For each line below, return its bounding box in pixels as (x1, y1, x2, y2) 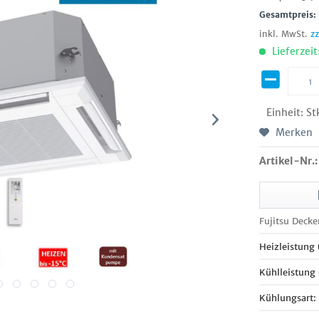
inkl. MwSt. (259, 28, 311, 39)
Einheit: (266, 106, 307, 119)
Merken (276, 126, 313, 139)
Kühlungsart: (259, 292, 317, 304)
